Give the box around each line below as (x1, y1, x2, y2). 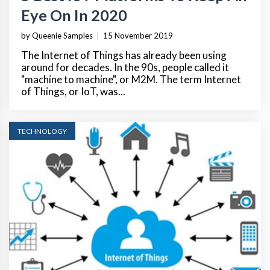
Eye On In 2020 (21, 6, 127, 25)
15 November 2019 (103, 31, 173, 41)
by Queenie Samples (21, 31, 93, 41)
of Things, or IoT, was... (21, 85, 125, 98)
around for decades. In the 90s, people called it (21, 61, 229, 74)
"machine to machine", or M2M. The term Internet (21, 73, 241, 86)
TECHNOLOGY (17, 127, 67, 136)
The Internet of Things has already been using (21, 49, 227, 62)
